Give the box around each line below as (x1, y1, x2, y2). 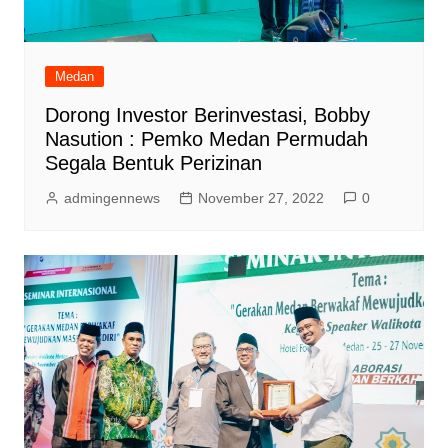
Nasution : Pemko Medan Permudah (44, 127, 368, 150)
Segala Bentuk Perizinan (44, 151, 268, 174)
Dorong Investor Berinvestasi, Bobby (44, 103, 370, 126)
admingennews (63, 189, 160, 206)
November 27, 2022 (197, 189, 324, 206)
